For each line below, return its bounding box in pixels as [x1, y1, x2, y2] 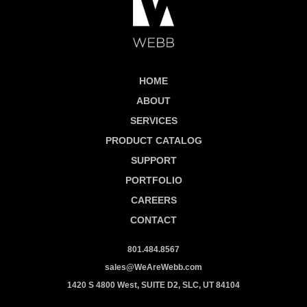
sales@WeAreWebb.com [105, 262, 202, 272]
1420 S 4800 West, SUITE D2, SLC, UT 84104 [67, 280, 240, 290]
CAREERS [130, 194, 177, 206]
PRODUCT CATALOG [105, 134, 202, 146]
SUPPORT [130, 154, 177, 166]
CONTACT [130, 214, 177, 225]
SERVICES [130, 114, 177, 126]
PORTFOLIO [125, 174, 182, 186]
